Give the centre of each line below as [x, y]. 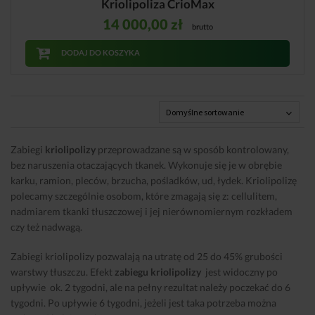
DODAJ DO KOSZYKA [100, 53]
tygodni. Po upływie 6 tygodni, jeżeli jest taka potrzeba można [143, 302]
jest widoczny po [239, 271]
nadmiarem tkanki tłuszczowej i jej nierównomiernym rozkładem [152, 211]
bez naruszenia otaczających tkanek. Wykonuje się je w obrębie [146, 165]
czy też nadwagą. [46, 226]
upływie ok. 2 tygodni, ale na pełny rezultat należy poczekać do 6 [150, 287]
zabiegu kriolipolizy [158, 271]
